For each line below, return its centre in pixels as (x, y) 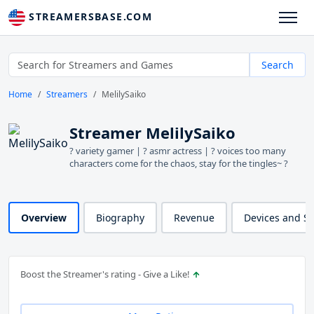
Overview (44, 218)
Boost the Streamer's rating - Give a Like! (106, 274)
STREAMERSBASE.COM (89, 16)
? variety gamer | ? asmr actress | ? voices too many (178, 151)
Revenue (194, 218)
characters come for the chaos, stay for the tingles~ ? (179, 164)
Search (278, 65)
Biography (120, 218)
